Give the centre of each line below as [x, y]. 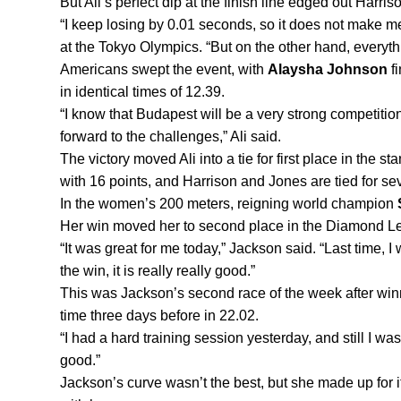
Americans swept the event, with [164, 70]
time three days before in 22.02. [159, 316]
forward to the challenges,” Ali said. [171, 137]
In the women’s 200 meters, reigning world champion [229, 204]
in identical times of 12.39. [142, 92]
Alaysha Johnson [328, 70]
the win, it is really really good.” [158, 271]
